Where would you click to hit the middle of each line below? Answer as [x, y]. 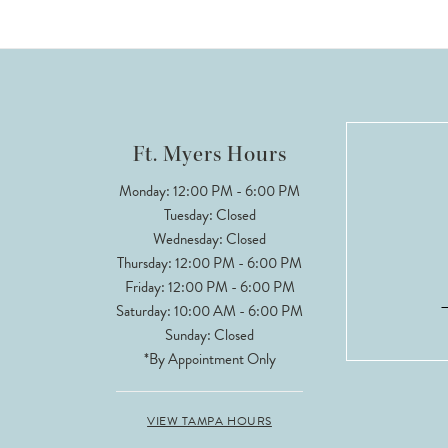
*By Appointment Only [209, 358]
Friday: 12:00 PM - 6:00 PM [209, 286]
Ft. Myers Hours [209, 154]
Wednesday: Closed [209, 238]
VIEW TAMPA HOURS [209, 420]
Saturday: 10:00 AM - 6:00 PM [209, 310]
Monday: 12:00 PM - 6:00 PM [209, 190]
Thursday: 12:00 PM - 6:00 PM [209, 262]
